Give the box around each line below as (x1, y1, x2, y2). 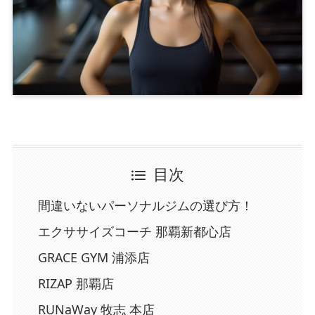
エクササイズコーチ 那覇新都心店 (37, 222, 231, 240)
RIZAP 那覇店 (37, 274, 114, 292)
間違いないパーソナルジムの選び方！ (37, 196, 253, 214)
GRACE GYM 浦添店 (37, 248, 150, 266)
